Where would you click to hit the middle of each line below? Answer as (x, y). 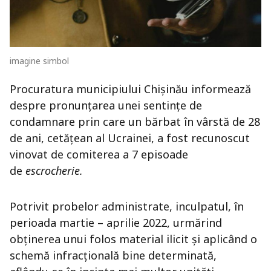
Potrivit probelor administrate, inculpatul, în (127, 207)
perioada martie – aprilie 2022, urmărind (116, 223)
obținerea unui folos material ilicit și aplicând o (133, 239)
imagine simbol (39, 61)
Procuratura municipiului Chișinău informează (130, 89)
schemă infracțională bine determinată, (113, 256)
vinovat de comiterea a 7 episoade (99, 155)
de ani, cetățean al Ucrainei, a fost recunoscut (130, 138)
